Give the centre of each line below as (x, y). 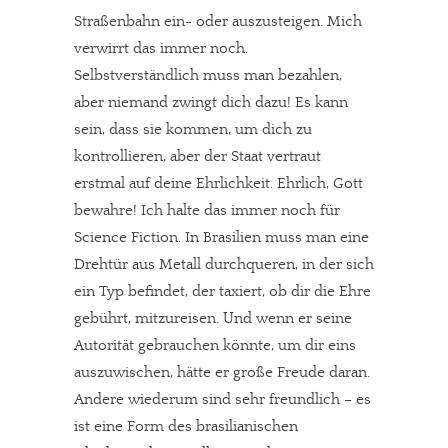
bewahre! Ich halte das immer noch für (207, 210)
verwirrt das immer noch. (161, 48)
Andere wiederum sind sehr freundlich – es (222, 399)
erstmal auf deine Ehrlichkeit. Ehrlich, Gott (218, 183)
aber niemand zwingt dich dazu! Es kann (211, 102)
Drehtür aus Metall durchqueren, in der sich (224, 264)
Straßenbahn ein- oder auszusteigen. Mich (218, 21)
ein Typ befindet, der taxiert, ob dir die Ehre (222, 291)
